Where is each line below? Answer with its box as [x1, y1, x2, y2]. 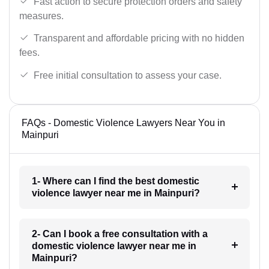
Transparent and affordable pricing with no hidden [34, 33, 244, 44]
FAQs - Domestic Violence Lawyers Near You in [22, 117, 225, 128]
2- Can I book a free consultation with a [31, 228, 208, 239]
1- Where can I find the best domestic [31, 175, 199, 186]
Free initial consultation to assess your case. [34, 70, 222, 80]
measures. [19, 10, 64, 21]
